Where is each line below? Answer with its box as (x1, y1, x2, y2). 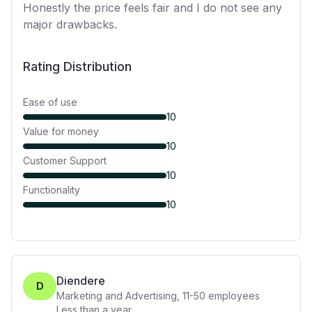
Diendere (56, 274, 105, 288)
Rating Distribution (23, 59, 132, 74)
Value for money (23, 125, 99, 137)
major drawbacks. (23, 17, 117, 31)
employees (205, 290, 260, 302)
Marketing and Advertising (56, 290, 177, 302)
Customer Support (23, 155, 107, 166)
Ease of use (23, 96, 77, 108)
